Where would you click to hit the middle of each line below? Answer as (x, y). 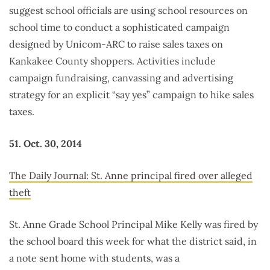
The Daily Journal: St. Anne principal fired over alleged (131, 176)
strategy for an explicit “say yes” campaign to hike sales (131, 95)
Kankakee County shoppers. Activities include (112, 61)
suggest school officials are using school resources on (128, 11)
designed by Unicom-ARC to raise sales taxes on (116, 44)
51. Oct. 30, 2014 (46, 144)
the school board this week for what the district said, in (133, 241)
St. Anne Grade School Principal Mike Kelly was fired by (133, 224)
